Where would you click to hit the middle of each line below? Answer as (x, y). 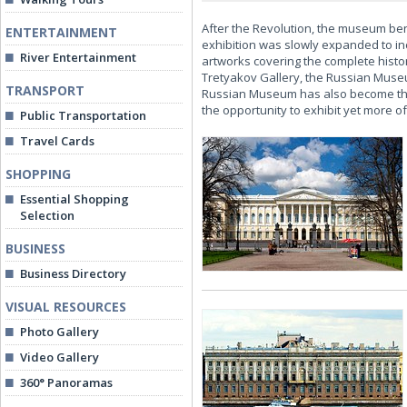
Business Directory (73, 273)
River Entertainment (78, 57)
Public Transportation (83, 115)
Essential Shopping (74, 199)
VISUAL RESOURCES (66, 307)
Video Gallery (60, 357)
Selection (47, 215)
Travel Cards (57, 141)
